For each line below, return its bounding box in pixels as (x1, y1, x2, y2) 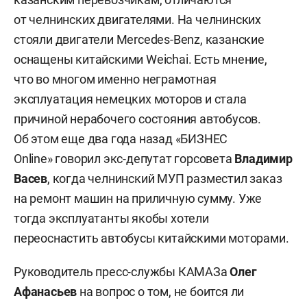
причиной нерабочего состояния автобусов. (14, 112, 261, 127)
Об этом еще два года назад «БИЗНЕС (14, 132, 228, 147)
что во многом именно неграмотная (14, 72, 217, 87)
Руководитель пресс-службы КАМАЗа (14, 265, 230, 280)
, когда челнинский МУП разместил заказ (47, 171, 282, 186)
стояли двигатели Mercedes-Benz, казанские (14, 32, 265, 47)
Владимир (234, 151, 293, 167)
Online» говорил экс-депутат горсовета (14, 151, 235, 167)
